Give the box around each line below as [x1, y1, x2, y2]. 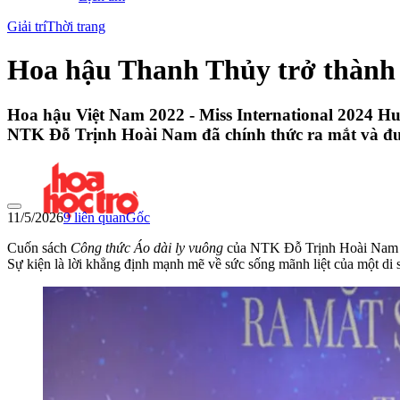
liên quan [71, 210, 126, 226]
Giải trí [7, 18, 46, 34]
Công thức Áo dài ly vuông [71, 240, 223, 256]
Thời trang [46, 18, 105, 34]
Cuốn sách [7, 240, 71, 256]
